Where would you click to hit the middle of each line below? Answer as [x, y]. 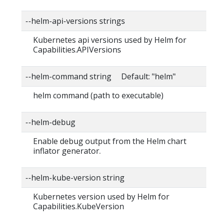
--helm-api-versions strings [75, 21]
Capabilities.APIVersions [77, 49]
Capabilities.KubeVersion [79, 206]
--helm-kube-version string [75, 177]
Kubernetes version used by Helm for [101, 196]
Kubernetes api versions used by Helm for [110, 40]
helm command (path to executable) [98, 95]
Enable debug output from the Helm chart [110, 141]
